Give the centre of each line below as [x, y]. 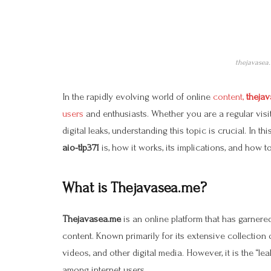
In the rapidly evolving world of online [138, 97]
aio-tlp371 [81, 148]
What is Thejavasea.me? [135, 188]
